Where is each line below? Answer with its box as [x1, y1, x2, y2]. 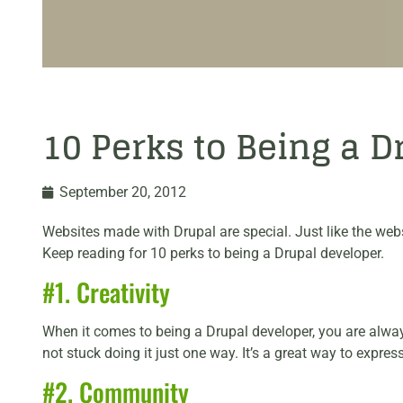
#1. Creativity [42, 273, 170, 310]
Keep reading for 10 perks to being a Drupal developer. [42, 244, 384, 262]
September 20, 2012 [59, 183, 186, 201]
